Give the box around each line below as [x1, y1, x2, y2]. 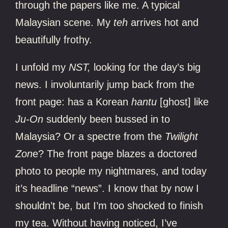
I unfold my [15, 61, 69, 73]
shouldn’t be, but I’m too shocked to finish [15, 199, 204, 211]
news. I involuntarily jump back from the [15, 78, 195, 90]
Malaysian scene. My [15, 16, 114, 28]
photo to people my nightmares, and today [15, 165, 207, 177]
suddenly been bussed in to [43, 113, 170, 125]
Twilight [165, 130, 198, 142]
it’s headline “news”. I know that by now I [15, 182, 199, 194]
